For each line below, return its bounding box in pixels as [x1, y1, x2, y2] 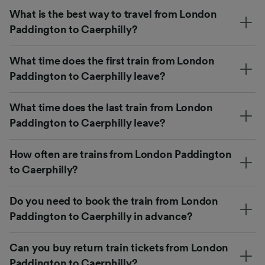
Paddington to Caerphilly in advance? [9, 211, 193, 222]
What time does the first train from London [9, 55, 215, 66]
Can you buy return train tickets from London [9, 242, 229, 253]
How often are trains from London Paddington [9, 148, 232, 160]
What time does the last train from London [9, 102, 213, 113]
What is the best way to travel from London [9, 8, 217, 20]
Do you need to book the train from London [9, 195, 218, 206]
